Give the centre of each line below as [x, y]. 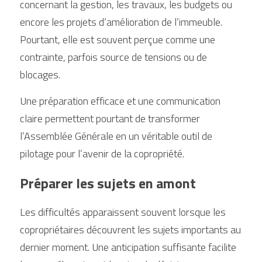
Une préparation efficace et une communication [120, 101]
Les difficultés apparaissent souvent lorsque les [123, 212]
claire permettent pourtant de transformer [110, 118]
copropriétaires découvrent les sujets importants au [130, 230]
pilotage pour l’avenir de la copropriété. [102, 154]
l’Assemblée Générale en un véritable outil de [116, 136]
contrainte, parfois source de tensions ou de [113, 57]
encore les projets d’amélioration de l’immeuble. [121, 22]
